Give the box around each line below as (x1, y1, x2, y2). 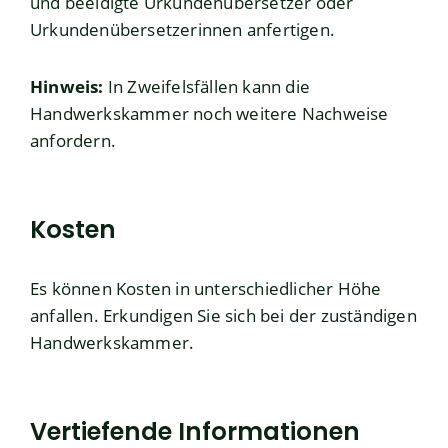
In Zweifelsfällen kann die (103, 75, 311, 99)
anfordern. (30, 129, 116, 153)
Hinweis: (30, 75, 104, 99)
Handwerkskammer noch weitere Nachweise (30, 102, 389, 126)
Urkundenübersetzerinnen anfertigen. (30, 18, 336, 42)
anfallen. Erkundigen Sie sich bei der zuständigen (30, 304, 417, 328)
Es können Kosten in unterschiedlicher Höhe (30, 277, 382, 301)
